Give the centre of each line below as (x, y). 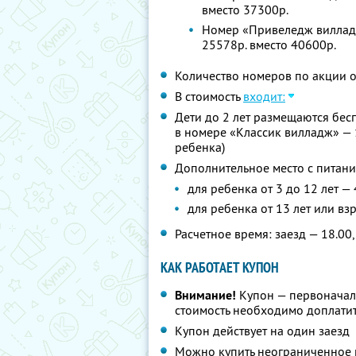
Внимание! (205, 295)
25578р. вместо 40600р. (269, 44)
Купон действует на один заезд (262, 331)
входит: (264, 96)
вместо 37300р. (246, 10)
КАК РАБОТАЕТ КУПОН (220, 267)
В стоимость (209, 96)
